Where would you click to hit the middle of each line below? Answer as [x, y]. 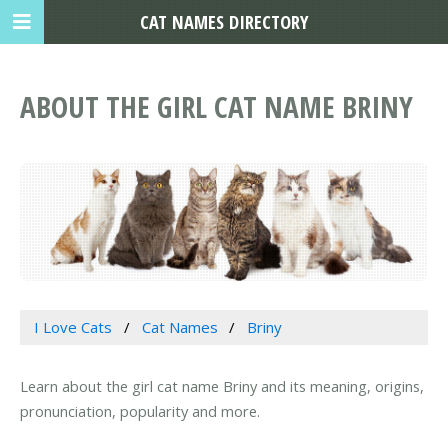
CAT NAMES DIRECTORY [224, 21]
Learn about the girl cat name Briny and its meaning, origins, [222, 386]
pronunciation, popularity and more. [140, 411]
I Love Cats [72, 327]
